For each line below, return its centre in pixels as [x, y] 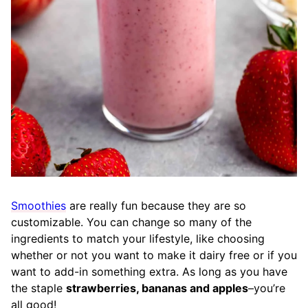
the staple [38, 288]
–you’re [267, 288]
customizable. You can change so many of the [131, 222]
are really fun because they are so [156, 206]
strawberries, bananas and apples [157, 288]
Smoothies [38, 206]
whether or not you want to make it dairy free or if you [154, 255]
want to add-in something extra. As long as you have [149, 272]
